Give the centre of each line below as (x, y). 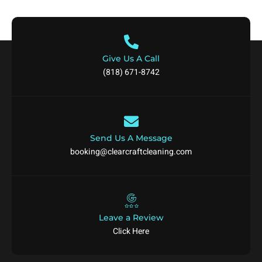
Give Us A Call (131, 59)
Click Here (131, 232)
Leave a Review (131, 218)
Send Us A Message (131, 138)
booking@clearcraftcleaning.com (131, 152)
